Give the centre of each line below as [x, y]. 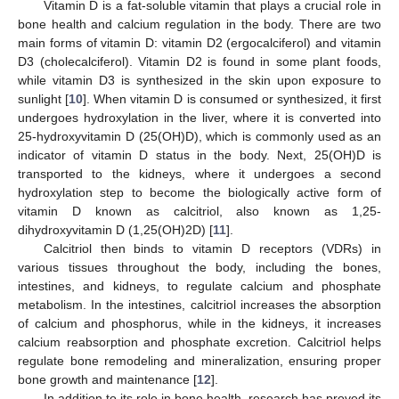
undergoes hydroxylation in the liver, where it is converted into [199, 118]
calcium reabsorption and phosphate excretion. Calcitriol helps [199, 342]
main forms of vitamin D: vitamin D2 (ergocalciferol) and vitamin [199, 43]
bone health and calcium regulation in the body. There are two [199, 24]
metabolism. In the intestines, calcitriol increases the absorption [199, 305]
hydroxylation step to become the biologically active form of [199, 192]
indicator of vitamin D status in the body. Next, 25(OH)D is [199, 155]
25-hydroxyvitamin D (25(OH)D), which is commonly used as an [199, 136]
